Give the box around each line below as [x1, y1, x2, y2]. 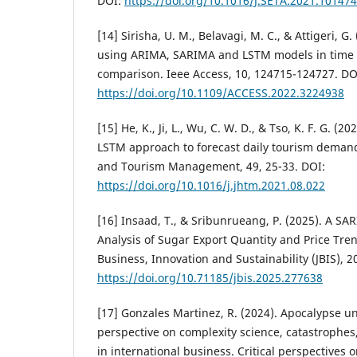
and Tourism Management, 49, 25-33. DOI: [97, 158, 325, 174]
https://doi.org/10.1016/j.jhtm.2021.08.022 [97, 177, 325, 193]
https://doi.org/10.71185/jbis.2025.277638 [97, 269, 323, 285]
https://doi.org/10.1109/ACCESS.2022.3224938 [97, 84, 344, 100]
